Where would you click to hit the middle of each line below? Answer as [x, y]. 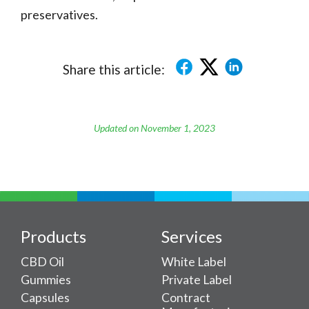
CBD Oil [42, 262]
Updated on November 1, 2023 [154, 128]
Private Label [197, 280]
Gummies [46, 280]
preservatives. [59, 15]
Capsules [45, 298]
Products [53, 237]
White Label [194, 262]
